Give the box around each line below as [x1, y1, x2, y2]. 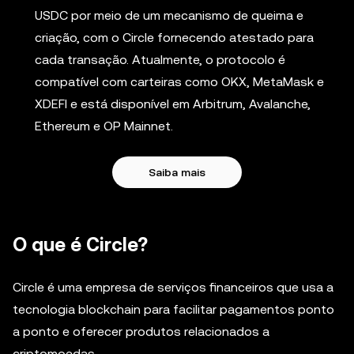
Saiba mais [149, 166, 205, 179]
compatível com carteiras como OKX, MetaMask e [35, 74, 324, 89]
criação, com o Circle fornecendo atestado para [35, 30, 314, 45]
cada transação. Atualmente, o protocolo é [35, 52, 285, 67]
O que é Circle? [13, 234, 148, 256]
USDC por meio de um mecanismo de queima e [35, 8, 303, 23]
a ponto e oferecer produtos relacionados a [13, 324, 269, 339]
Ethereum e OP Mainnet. [35, 119, 173, 134]
